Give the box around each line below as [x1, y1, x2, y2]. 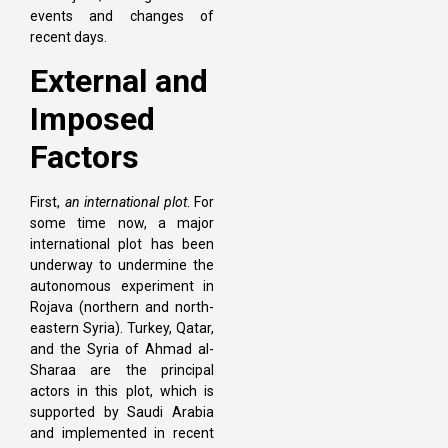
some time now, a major [30, 214, 214, 231]
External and [30, 61, 208, 100]
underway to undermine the [30, 256, 214, 273]
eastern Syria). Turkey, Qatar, [30, 319, 214, 336]
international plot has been [30, 235, 214, 252]
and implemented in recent [30, 424, 214, 441]
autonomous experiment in [30, 277, 214, 294]
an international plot [64, 193, 187, 210]
